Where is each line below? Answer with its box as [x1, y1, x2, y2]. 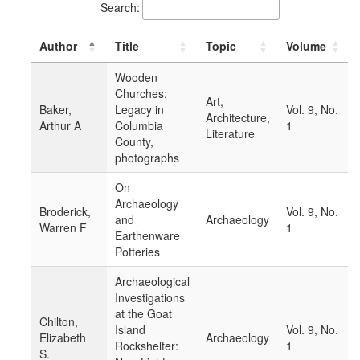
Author [39, 38, 77, 55]
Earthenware [115, 227, 180, 244]
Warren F [39, 219, 87, 236]
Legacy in [115, 101, 164, 118]
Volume [286, 38, 326, 55]
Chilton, [39, 313, 78, 330]
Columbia [115, 117, 163, 134]
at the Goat [115, 305, 172, 322]
